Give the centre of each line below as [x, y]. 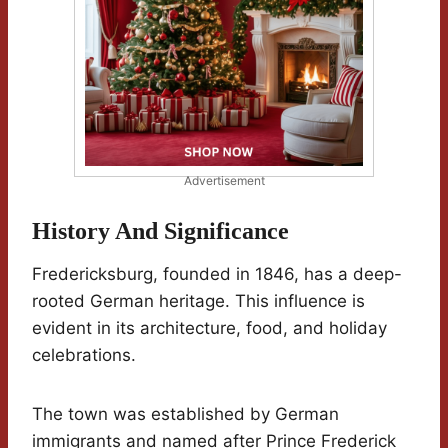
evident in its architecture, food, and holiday [209, 327]
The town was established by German [185, 413]
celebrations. [84, 354]
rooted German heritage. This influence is [198, 300]
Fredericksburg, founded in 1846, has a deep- [217, 273]
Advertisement [224, 180]
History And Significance [160, 230]
